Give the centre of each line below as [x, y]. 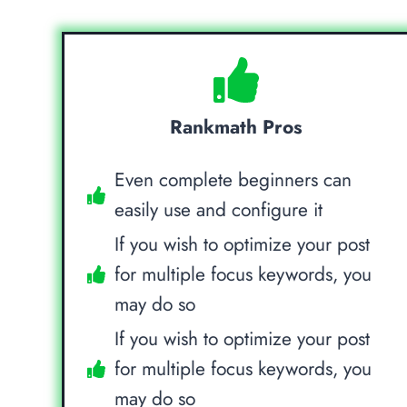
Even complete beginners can [233, 179]
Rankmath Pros [237, 127]
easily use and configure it [219, 209]
